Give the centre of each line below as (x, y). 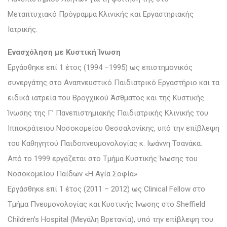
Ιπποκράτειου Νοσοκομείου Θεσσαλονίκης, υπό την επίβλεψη (113, 128)
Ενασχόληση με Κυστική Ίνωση (64, 52)
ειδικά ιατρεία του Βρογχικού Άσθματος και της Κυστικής (106, 98)
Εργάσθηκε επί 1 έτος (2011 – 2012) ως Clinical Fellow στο (106, 189)
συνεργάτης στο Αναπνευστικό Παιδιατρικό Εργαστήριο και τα (113, 82)
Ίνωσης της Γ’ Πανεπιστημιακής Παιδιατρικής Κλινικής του (108, 113)
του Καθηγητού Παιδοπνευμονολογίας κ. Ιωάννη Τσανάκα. (105, 143)
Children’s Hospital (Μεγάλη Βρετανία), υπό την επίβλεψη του (110, 219)
